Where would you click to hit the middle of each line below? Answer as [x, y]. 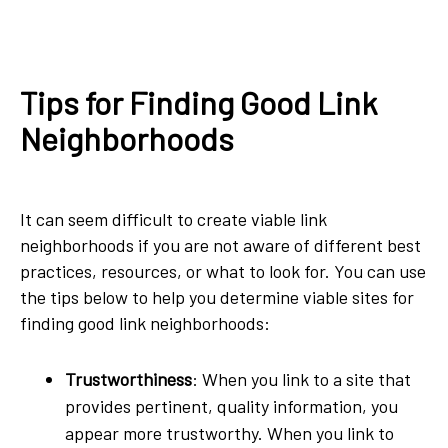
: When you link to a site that [301, 379]
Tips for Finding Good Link [198, 102]
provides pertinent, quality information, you [231, 406]
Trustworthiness [128, 379]
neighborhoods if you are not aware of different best [220, 245]
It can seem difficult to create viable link [173, 219]
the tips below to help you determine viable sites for [217, 297]
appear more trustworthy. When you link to [229, 433]
